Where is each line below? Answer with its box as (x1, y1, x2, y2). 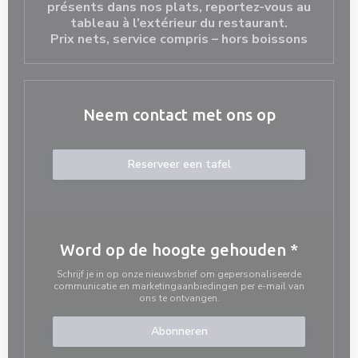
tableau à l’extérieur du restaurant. (70, 14, 288, 32)
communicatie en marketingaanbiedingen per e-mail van (54, 280, 304, 292)
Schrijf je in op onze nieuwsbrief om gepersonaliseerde (57, 268, 301, 280)
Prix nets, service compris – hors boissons (50, 30, 308, 48)
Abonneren (150, 324, 208, 339)
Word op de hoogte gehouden (60, 241, 290, 259)
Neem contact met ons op (82, 105, 276, 124)
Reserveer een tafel (127, 157, 231, 172)
